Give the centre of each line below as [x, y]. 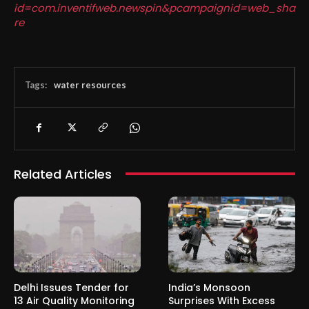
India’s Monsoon [209, 288]
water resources [90, 84]
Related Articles [63, 174]
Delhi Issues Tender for [71, 288]
